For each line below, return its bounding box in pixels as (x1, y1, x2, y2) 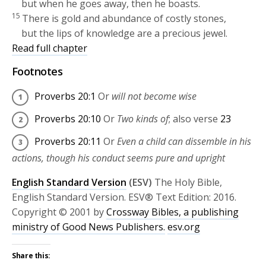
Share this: (12, 250, 51, 261)
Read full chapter (12, 41, 88, 55)
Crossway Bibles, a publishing (106, 205, 239, 218)
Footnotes (12, 64, 63, 78)
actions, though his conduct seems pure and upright (12, 151, 225, 164)
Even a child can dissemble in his (117, 134, 251, 148)
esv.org (167, 220, 201, 233)
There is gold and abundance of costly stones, (22, 11, 227, 25)
